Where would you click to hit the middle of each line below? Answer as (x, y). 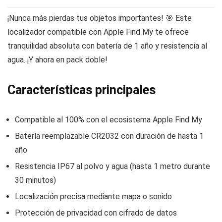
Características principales (82, 90)
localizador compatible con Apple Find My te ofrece (98, 32)
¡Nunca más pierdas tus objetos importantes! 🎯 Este (100, 18)
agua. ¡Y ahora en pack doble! (57, 60)
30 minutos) (35, 180)
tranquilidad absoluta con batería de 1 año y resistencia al (107, 46)
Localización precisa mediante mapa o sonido (93, 197)
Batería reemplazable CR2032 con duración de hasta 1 (109, 136)
